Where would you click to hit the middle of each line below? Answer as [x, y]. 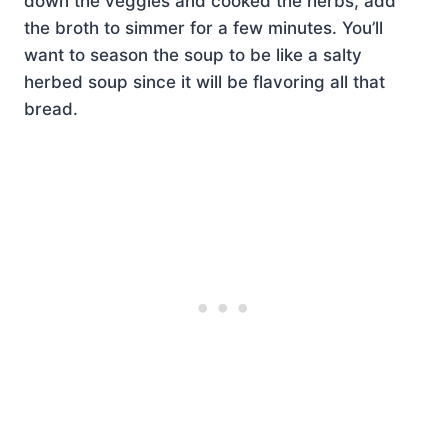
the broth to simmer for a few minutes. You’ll [203, 27]
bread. [51, 108]
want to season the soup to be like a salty [193, 54]
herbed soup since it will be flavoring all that [204, 81]
